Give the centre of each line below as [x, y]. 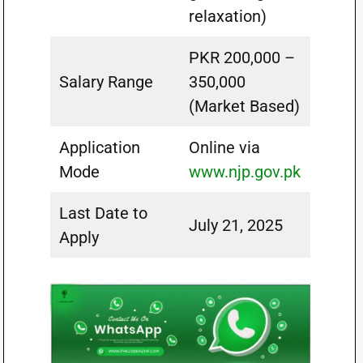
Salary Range [106, 82]
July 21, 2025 [235, 225]
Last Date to [103, 213]
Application [99, 147]
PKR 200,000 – [241, 58]
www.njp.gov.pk [244, 172]
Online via [224, 147]
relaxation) [227, 16]
